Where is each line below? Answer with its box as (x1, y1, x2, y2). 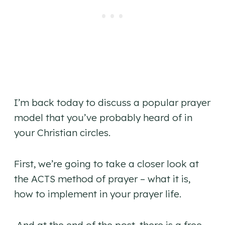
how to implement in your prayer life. (14, 188, 181, 200)
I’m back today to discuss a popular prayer (14, 96, 210, 109)
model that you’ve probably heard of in (14, 111, 192, 124)
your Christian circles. (14, 127, 113, 139)
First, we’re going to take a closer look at (14, 158, 199, 170)
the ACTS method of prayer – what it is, (14, 173, 190, 185)
